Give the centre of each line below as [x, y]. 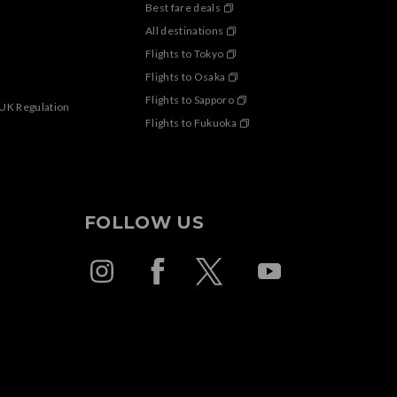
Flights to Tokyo [185, 54]
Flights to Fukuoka [191, 123]
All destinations [185, 31]
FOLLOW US [144, 223]
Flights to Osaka [186, 77]
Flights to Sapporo [190, 100]
